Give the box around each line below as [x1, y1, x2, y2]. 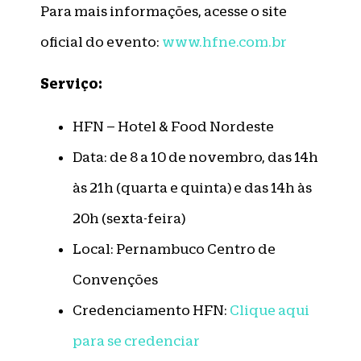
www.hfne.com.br [162, 34, 287, 50]
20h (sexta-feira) [73, 210, 185, 226]
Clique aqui [230, 301, 309, 318]
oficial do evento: [40, 34, 162, 50]
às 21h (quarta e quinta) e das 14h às [73, 179, 312, 196]
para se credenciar [73, 332, 200, 349]
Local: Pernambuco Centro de [73, 240, 276, 257]
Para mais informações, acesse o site [40, 3, 287, 19]
